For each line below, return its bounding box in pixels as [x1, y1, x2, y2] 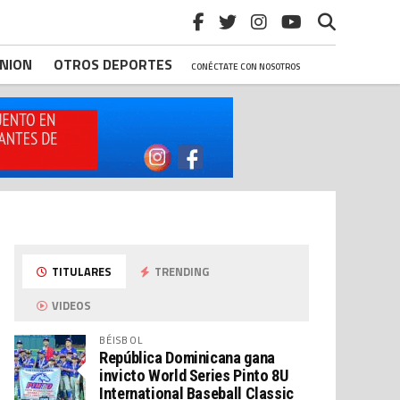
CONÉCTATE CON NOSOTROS [191, 60, 300, 73]
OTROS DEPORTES [54, 54, 172, 75]
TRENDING [152, 262, 210, 280]
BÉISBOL [99, 332, 143, 347]
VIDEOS [49, 296, 92, 314]
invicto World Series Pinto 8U [99, 366, 288, 385]
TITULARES [49, 262, 112, 280]
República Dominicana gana [99, 348, 275, 367]
